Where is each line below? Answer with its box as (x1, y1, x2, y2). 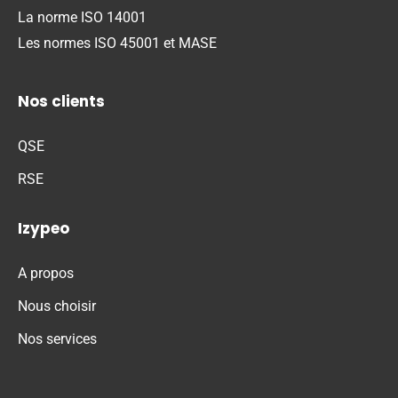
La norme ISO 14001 (18, 8, 147, 26)
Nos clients (18, 91, 105, 113)
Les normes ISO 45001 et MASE (18, 34, 217, 52)
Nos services (18, 330, 97, 348)
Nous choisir (18, 298, 96, 315)
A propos (18, 265, 74, 283)
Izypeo (18, 218, 69, 240)
